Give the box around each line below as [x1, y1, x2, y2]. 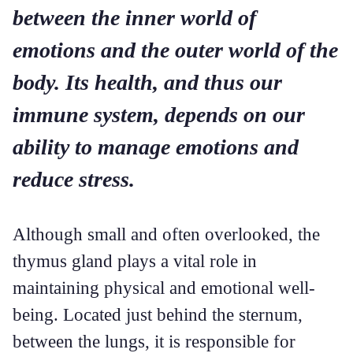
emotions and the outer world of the [13, 38, 338, 62]
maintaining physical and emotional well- [13, 277, 315, 298]
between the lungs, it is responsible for [13, 331, 295, 351]
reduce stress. [13, 167, 135, 191]
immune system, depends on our [13, 102, 305, 127]
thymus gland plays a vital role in [13, 251, 257, 271]
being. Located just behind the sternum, [13, 304, 303, 325]
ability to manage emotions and [13, 135, 299, 159]
